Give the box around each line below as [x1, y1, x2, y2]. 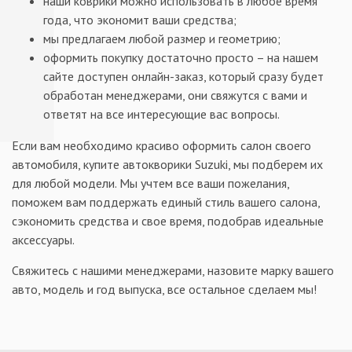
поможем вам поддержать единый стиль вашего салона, [12, 193, 320, 210]
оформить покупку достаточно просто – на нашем [43, 49, 318, 65]
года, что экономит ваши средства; [43, 11, 236, 27]
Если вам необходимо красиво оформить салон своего [12, 137, 311, 153]
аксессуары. [12, 231, 75, 247]
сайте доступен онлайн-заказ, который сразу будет [43, 68, 324, 84]
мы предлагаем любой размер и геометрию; [43, 30, 280, 46]
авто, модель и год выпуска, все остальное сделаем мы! [12, 280, 320, 297]
